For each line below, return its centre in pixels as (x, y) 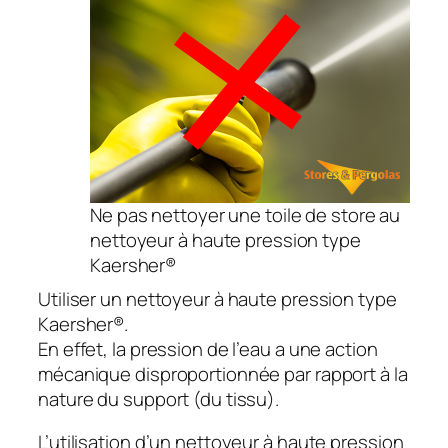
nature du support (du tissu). (159, 398)
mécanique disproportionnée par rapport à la (223, 373)
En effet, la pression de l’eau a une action (208, 348)
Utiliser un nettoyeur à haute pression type (217, 298)
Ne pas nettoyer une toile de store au (245, 214)
